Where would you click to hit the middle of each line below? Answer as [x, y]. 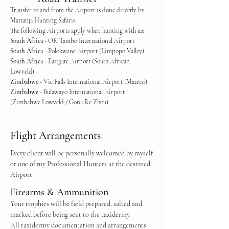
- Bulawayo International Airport [82, 92]
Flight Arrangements [55, 135]
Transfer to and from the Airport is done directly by [77, 10]
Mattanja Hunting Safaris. [43, 20]
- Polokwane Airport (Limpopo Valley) [94, 51]
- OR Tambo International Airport [89, 41]
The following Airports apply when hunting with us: [77, 31]
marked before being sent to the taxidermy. [71, 214]
